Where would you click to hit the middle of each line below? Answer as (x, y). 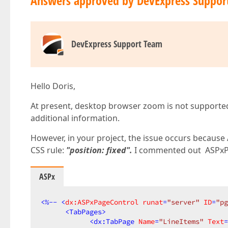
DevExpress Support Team (117, 44)
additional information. (75, 118)
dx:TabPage (114, 221)
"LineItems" (181, 221)
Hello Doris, (53, 86)
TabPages (85, 212)
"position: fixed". (99, 150)
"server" (183, 202)
